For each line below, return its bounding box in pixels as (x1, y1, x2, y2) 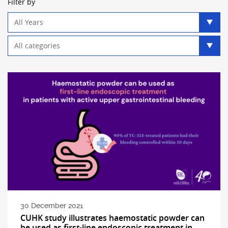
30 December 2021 (20, 202, 83, 210)
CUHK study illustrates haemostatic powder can (20, 212, 205, 224)
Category (7, 35, 39, 45)
